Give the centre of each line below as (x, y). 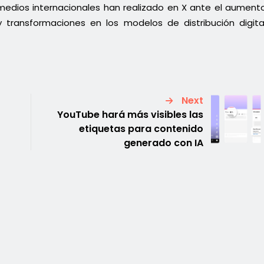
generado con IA (164, 143)
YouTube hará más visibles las (131, 114)
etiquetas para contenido (141, 128)
